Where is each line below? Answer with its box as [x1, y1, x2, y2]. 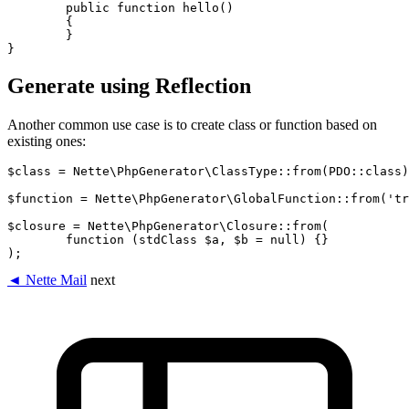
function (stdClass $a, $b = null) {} [7, 232, 66, 246]
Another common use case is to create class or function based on [7, 116, 377, 132]
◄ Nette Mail [7, 271, 87, 288]
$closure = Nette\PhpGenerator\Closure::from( [7, 218, 329, 233]
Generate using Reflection [7, 73, 251, 98]
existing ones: [7, 132, 86, 149]
